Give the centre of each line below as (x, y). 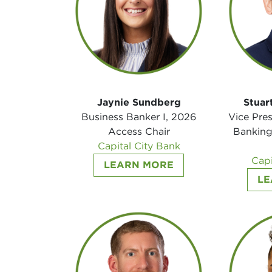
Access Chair (139, 131)
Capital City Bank (139, 146)
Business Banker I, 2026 (139, 117)
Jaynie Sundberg (139, 102)
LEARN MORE (139, 165)
